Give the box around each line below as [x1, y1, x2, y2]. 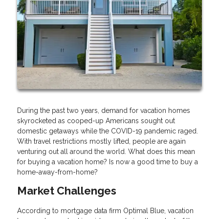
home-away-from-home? [17, 168, 98, 176]
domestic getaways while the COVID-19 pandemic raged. [17, 127, 200, 135]
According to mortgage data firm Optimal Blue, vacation [17, 206, 194, 215]
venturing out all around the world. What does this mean [17, 147, 195, 155]
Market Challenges [17, 184, 116, 197]
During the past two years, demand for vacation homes [17, 106, 190, 114]
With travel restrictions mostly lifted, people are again [17, 137, 186, 145]
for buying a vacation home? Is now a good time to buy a [17, 157, 198, 166]
